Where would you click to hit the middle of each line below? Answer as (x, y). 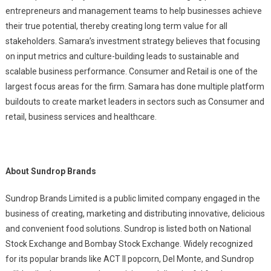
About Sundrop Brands (51, 171)
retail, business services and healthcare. (81, 117)
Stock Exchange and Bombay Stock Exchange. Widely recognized (129, 244)
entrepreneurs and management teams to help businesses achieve (133, 11)
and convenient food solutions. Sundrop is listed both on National (128, 229)
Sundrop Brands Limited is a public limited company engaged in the (132, 198)
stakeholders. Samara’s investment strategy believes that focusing (132, 41)
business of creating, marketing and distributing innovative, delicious (135, 214)
